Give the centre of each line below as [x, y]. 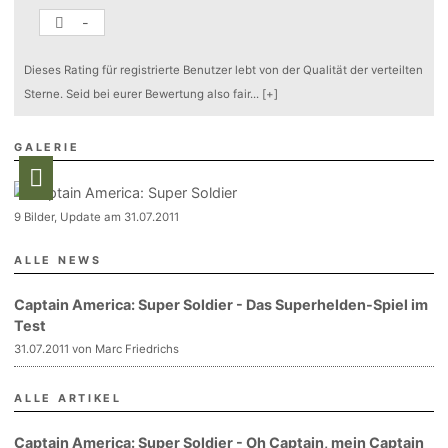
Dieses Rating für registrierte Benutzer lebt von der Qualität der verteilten [224, 69]
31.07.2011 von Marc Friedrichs [97, 348]
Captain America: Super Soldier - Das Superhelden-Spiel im [221, 304]
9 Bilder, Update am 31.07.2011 [97, 216]
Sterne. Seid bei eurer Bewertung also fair [137, 93]
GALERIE [47, 147]
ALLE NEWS [58, 260]
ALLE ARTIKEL [68, 398]
